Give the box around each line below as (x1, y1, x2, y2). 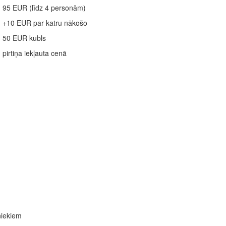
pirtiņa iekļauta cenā (3, 48, 67, 59)
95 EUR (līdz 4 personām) (3, 3, 86, 13)
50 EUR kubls (3, 33, 46, 43)
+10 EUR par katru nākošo (3, 18, 87, 28)
